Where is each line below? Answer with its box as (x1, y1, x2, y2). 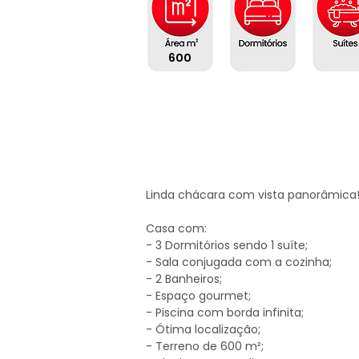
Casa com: (146, 220, 207, 236)
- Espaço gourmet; (146, 288, 251, 304)
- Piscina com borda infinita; (146, 305, 304, 321)
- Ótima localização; (146, 321, 260, 337)
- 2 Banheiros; (146, 271, 222, 287)
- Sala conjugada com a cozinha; (146, 254, 332, 270)
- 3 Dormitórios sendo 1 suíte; (146, 237, 308, 253)
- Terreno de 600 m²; (146, 338, 264, 354)
